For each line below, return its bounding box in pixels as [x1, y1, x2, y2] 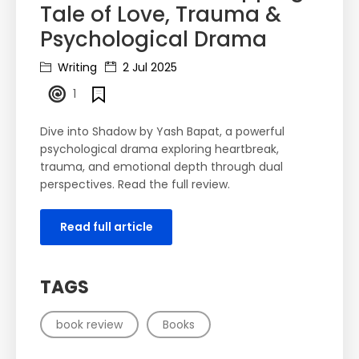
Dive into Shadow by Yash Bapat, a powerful [40, 123, 284, 140]
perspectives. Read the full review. [40, 176, 230, 193]
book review [56, 317, 123, 333]
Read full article [59, 219, 153, 236]
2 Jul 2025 [119, 59, 177, 76]
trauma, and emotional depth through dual [40, 159, 283, 175]
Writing [54, 59, 97, 76]
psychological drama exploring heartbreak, [40, 141, 279, 158]
